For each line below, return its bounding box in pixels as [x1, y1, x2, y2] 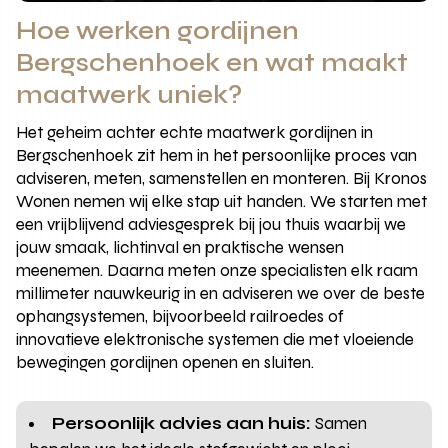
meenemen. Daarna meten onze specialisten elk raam [16, 259, 419, 281]
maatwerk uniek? [16, 79, 243, 110]
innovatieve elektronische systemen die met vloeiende [16, 328, 415, 350]
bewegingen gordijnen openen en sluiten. [16, 351, 315, 373]
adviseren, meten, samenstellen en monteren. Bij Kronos [16, 167, 428, 189]
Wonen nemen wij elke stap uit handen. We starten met [16, 190, 428, 212]
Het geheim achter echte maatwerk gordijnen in [16, 121, 374, 143]
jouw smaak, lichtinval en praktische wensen [16, 236, 345, 258]
